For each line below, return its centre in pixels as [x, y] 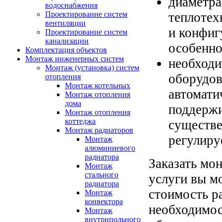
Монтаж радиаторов [99, 130]
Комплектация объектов [66, 50]
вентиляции [65, 23]
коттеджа [80, 121]
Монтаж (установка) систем [92, 68]
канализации [67, 41]
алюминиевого [110, 148]
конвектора [104, 201]
